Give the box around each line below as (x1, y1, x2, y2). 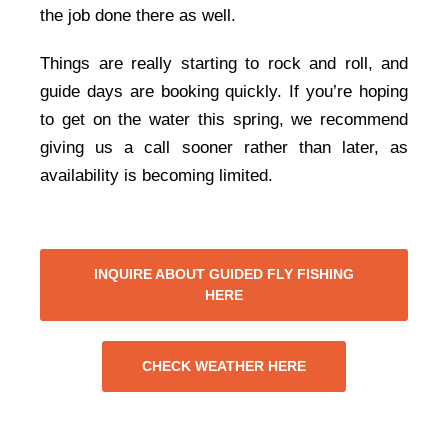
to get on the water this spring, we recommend (40, 110, 408, 130)
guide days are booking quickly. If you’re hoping (40, 82, 408, 102)
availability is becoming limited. (40, 166, 273, 186)
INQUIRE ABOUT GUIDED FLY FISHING (94, 266, 354, 283)
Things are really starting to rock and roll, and (40, 54, 408, 74)
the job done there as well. (40, 6, 236, 26)
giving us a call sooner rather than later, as (40, 138, 408, 158)
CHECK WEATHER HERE (142, 358, 306, 375)
